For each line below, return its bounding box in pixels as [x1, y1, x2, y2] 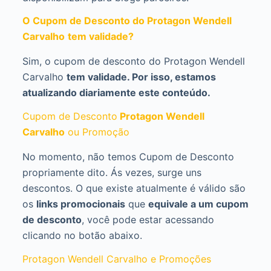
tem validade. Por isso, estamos [66, 71, 216, 83]
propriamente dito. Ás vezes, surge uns [22, 166, 201, 178]
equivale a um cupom [148, 197, 249, 210]
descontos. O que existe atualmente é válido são [22, 181, 246, 194]
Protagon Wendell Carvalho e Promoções [22, 252, 211, 265]
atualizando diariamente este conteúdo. [22, 87, 211, 99]
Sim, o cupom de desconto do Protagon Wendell [22, 55, 245, 68]
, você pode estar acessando [81, 213, 214, 226]
